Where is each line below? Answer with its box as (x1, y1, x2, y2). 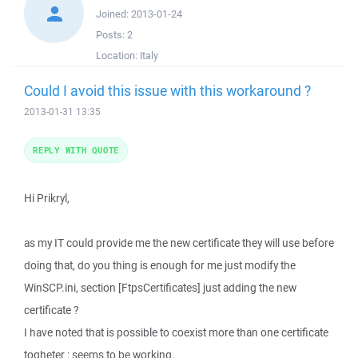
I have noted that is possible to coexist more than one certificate (24, 325, 328, 340)
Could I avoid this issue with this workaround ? (24, 81, 311, 100)
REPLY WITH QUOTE (33, 144, 119, 156)
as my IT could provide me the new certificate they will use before (24, 236, 334, 250)
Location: (96, 49, 140, 62)
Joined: (96, 7, 131, 21)
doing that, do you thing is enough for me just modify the (24, 258, 296, 272)
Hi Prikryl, (24, 191, 70, 205)
